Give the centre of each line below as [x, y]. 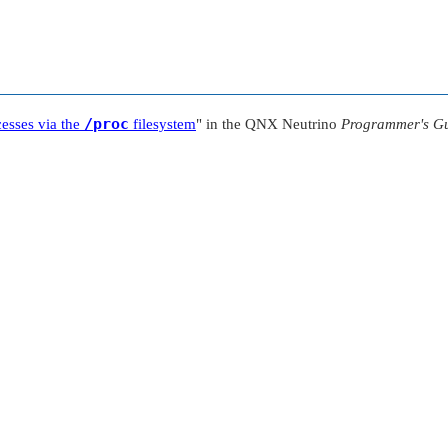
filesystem [162, 124]
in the [223, 124]
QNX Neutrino [291, 124]
